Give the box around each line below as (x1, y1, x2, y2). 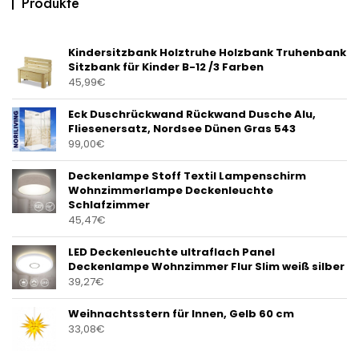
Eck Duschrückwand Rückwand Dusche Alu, (68, 107, 316, 123)
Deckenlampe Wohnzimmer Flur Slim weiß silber (68, 259, 345, 275)
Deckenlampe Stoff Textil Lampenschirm (68, 168, 306, 184)
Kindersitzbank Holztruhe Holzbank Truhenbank (68, 45, 346, 61)
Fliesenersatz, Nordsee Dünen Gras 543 (68, 121, 296, 137)
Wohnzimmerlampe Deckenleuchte (68, 183, 273, 199)
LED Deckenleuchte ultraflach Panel (68, 244, 275, 260)
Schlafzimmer (68, 197, 150, 213)
